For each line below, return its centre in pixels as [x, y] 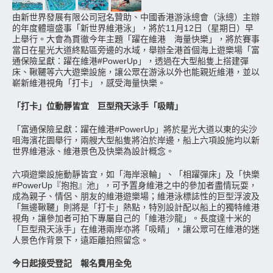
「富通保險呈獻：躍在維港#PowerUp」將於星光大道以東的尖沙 [135, 129]
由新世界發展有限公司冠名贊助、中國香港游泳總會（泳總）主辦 [136, 17]
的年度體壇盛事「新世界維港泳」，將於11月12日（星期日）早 [133, 28]
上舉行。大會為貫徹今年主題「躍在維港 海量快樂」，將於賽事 [136, 39]
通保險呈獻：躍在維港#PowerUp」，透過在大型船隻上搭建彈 [130, 61]
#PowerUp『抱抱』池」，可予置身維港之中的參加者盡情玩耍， [135, 185]
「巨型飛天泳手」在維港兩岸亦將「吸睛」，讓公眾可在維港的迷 [136, 229]
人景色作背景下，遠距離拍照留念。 [80, 240]
